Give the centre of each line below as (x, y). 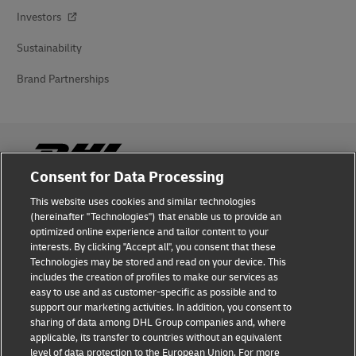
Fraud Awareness (58, 208)
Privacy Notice (51, 301)
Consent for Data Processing (128, 177)
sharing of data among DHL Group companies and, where (159, 323)
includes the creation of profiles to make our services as (155, 277)
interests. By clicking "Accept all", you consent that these (153, 247)
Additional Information (72, 332)
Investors (40, 17)
